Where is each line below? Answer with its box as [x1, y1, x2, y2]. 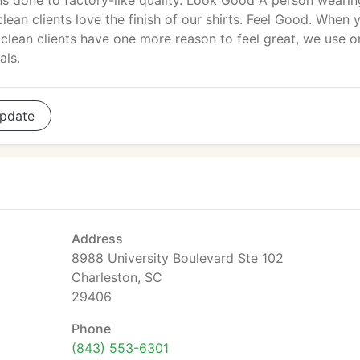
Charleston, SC [72, 269, 162, 285]
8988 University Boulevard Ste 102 [72, 250, 284, 266]
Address [72, 231, 123, 247]
